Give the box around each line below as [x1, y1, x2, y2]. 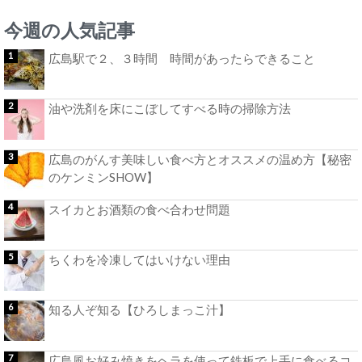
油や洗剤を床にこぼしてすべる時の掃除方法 [48, 101, 291, 116]
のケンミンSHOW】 [48, 169, 158, 184]
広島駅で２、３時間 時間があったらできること [48, 51, 315, 66]
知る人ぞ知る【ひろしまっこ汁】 [48, 302, 230, 318]
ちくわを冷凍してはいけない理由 [48, 252, 230, 267]
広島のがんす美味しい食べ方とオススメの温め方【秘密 [48, 151, 351, 166]
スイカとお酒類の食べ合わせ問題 [48, 201, 230, 217]
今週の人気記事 [4, 19, 135, 41]
